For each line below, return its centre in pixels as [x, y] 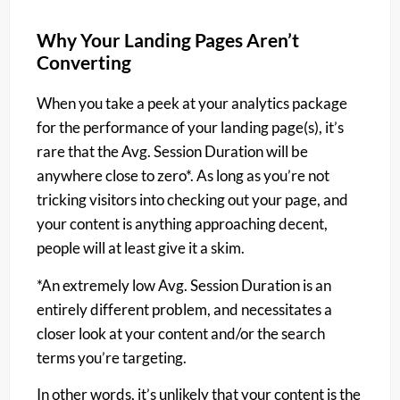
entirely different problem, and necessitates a [184, 309]
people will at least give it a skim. [141, 248]
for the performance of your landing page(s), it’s [190, 128]
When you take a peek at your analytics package [192, 104]
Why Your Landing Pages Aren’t [168, 40]
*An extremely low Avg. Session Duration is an [184, 285]
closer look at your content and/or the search [181, 333]
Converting [84, 62]
